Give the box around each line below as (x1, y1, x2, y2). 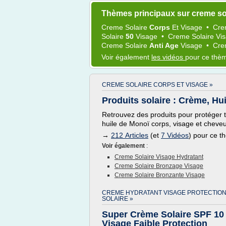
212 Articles (111, 131, 148, 139)
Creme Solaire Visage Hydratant (115, 153, 203, 160)
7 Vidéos (161, 131, 189, 139)
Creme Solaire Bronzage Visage (115, 162, 203, 169)
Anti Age (149, 41, 181, 49)
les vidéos (151, 53, 185, 61)
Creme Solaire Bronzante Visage (115, 172, 205, 179)
